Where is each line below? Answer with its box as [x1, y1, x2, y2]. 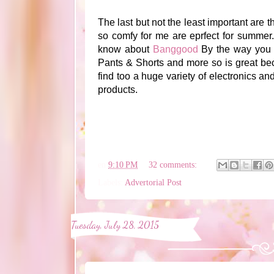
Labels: [98, 177, 125, 188]
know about [98, 44, 153, 55]
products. [98, 84, 138, 95]
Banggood [152, 44, 198, 55]
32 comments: [149, 159, 200, 169]
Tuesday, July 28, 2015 [71, 219, 159, 232]
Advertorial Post [125, 177, 182, 188]
